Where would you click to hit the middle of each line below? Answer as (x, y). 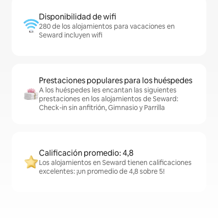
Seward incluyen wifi (71, 35)
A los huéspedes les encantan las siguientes (108, 90)
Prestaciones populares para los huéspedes (116, 81)
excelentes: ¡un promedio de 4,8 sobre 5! (102, 172)
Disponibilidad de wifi (78, 17)
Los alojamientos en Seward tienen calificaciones (115, 163)
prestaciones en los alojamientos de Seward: (109, 99)
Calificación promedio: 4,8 (86, 153)
